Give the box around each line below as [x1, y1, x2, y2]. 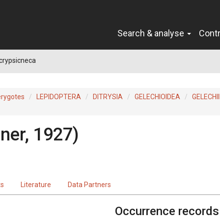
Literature [21, 180, 51, 189]
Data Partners [68, 180, 111, 189]
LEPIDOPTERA [36, 92, 81, 101]
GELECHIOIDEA [135, 92, 180, 101]
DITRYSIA [93, 92, 123, 101]
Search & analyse [117, 27, 186, 38]
